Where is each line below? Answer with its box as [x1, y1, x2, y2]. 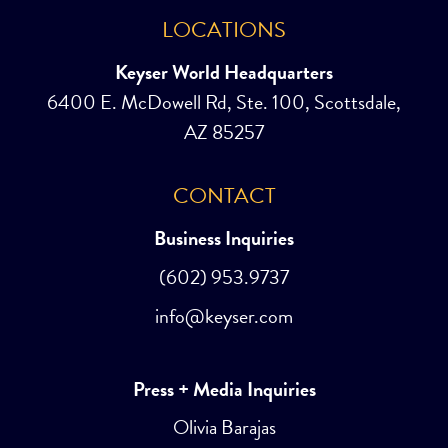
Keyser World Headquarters [115, 57, 333, 88]
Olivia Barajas [172, 412, 276, 442]
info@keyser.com [155, 301, 293, 331]
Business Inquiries [154, 223, 294, 253]
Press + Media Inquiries [132, 374, 316, 404]
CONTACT [172, 179, 276, 212]
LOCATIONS [162, 13, 286, 47]
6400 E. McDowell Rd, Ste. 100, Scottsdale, [47, 87, 401, 118]
